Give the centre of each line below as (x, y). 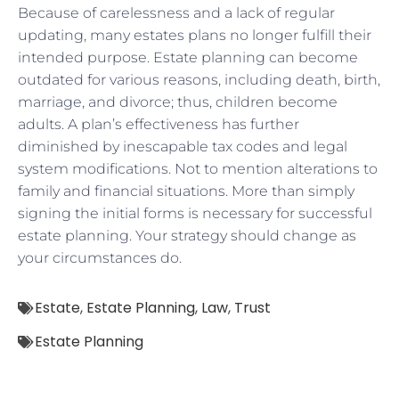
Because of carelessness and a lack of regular (176, 12)
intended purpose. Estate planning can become (188, 57)
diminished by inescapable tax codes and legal (183, 146)
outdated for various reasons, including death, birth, (199, 79)
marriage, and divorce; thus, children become (178, 102)
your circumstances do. (100, 257)
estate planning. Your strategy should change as (187, 235)
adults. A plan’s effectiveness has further (159, 124)
